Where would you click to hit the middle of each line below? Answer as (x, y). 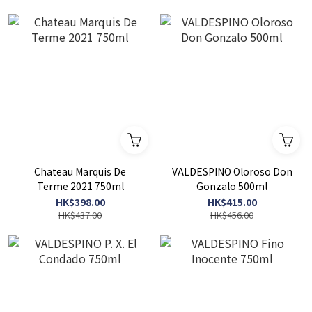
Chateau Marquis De (80, 172)
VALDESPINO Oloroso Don (232, 172)
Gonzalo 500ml (232, 186)
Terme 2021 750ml (80, 186)
